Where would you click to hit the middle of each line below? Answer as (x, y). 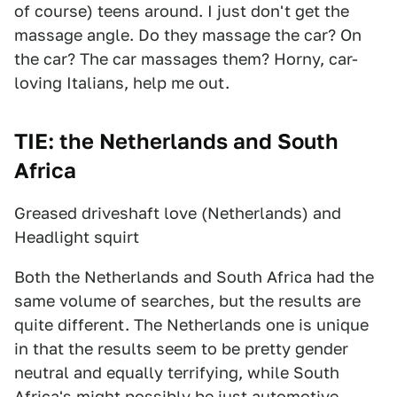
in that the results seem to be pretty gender (181, 349)
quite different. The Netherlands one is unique (191, 325)
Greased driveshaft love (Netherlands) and (178, 213)
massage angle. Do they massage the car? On (188, 35)
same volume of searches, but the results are (187, 301)
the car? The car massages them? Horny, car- (186, 59)
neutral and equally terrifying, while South (177, 373)
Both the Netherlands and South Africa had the (194, 277)
